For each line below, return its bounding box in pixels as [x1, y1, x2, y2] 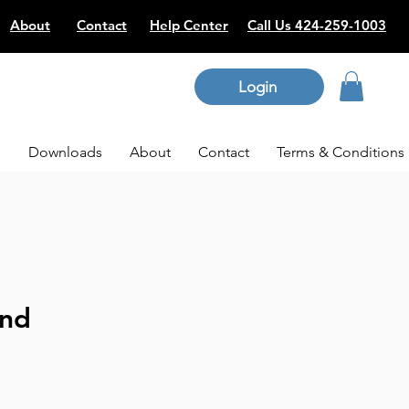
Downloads [28, 143, 102, 162]
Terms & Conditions [277, 143, 404, 162]
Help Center [150, 16, 228, 34]
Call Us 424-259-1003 [247, 16, 386, 34]
